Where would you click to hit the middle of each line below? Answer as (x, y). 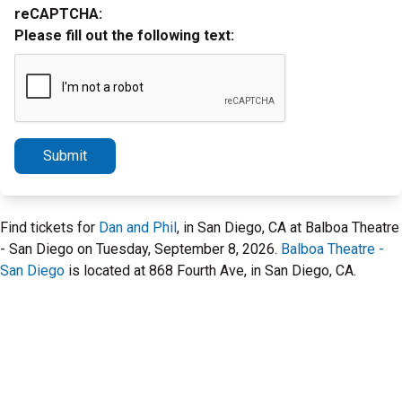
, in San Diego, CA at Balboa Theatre (288, 227)
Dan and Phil (138, 227)
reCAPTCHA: (58, 14)
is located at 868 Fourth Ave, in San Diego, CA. (210, 271)
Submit (65, 156)
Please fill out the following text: (124, 35)
